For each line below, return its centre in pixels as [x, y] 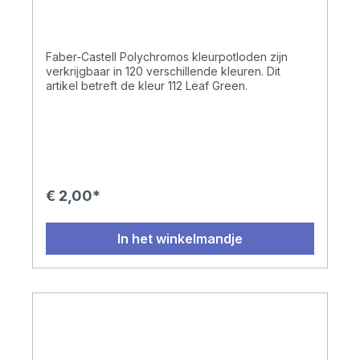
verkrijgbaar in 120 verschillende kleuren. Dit [163, 72]
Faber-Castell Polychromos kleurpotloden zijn [167, 57]
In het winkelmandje [180, 239]
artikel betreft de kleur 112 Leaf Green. [147, 86]
